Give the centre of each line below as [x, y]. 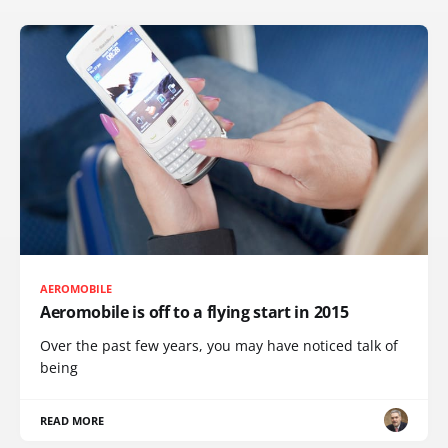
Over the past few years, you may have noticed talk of [219, 345]
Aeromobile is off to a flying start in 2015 [194, 311]
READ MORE [72, 420]
